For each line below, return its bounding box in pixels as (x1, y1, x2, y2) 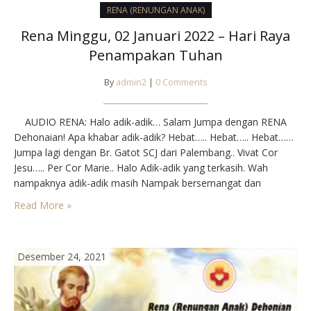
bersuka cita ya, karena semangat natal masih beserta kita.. (14, 191, 280, 205)
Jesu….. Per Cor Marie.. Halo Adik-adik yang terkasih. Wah (14, 160, 268, 174)
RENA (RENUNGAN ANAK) (106, 3, 205, 16)
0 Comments (155, 76, 208, 88)
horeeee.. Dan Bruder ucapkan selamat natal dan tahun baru (14, 206, 285, 220)
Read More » (14, 198, 72, 212)
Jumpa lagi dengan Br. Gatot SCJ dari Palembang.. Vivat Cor (14, 145, 278, 159)
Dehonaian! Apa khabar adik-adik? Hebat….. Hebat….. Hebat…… (14, 130, 294, 144)
